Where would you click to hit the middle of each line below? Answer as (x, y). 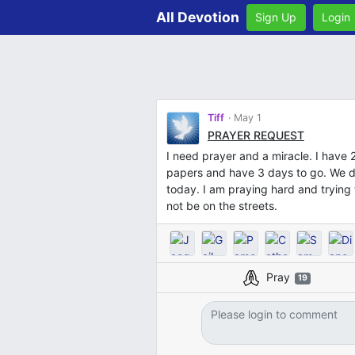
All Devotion (198, 17)
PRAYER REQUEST (256, 135)
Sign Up (276, 17)
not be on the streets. (221, 205)
